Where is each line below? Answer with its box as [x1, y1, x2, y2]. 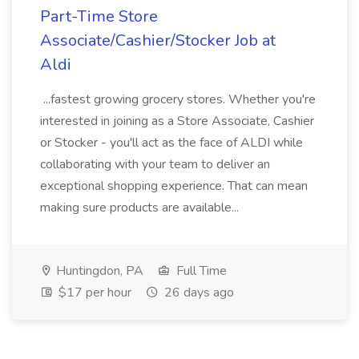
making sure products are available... [40, 199, 242, 216]
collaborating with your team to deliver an [40, 155, 270, 173]
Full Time [173, 262, 227, 280]
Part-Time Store [40, 6, 158, 27]
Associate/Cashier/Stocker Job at [40, 30, 276, 51]
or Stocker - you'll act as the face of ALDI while [40, 134, 303, 151]
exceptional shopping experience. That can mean [40, 177, 308, 195]
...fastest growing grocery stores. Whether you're [40, 91, 316, 108]
